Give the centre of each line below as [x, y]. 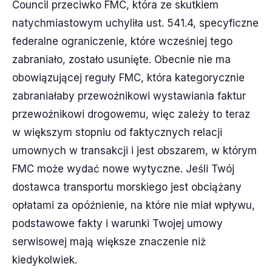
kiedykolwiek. [45, 260]
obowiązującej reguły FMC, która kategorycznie [128, 77]
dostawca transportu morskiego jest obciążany [127, 187]
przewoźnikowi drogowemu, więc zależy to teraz [131, 114]
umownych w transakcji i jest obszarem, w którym [134, 150]
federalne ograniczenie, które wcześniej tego [122, 41]
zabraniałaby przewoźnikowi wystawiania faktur [129, 96]
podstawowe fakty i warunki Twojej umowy [117, 223]
